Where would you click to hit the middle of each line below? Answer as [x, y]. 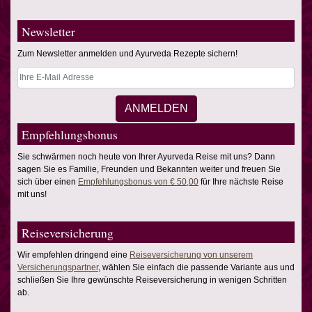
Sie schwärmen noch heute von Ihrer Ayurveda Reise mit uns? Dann [146, 157]
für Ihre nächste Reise [241, 182]
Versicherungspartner [58, 268]
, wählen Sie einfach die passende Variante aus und [196, 268]
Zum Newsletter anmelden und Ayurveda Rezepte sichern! [127, 54]
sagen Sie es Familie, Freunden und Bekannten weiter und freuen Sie [149, 170]
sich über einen [48, 182]
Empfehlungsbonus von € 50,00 [138, 182]
